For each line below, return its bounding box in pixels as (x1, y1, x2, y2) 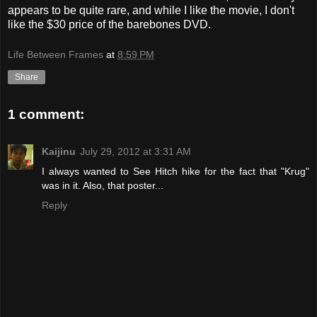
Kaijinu (42, 145, 76, 157)
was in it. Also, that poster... (42, 179, 163, 191)
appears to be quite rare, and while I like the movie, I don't (8, 4, 294, 16)
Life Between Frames (8, 49, 103, 61)
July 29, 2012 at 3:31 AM (80, 145, 191, 157)
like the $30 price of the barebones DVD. (8, 18, 211, 30)
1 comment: (8, 107, 84, 122)
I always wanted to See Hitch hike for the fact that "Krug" (42, 165, 309, 177)
